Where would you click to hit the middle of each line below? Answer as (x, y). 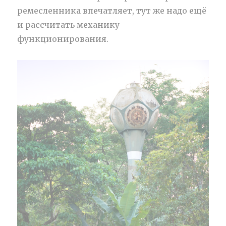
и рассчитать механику (69, 25)
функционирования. (63, 39)
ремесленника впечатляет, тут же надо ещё (112, 11)
